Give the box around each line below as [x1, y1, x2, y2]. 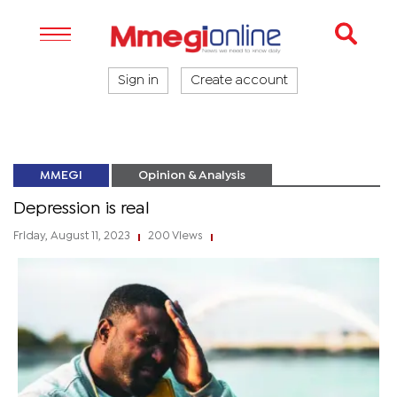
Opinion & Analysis [138, 170, 245, 181]
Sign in [118, 75, 159, 86]
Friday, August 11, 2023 [13, 231, 133, 241]
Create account [191, 75, 288, 86]
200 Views [145, 231, 206, 241]
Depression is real [13, 201, 150, 216]
